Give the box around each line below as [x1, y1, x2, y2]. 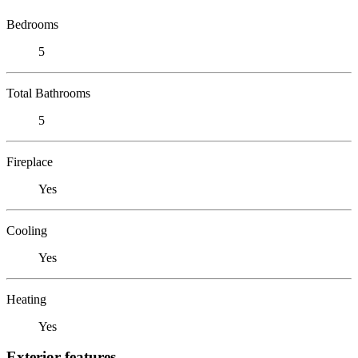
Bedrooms [6, 17, 58, 31]
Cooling [6, 223, 47, 237]
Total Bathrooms [6, 86, 90, 100]
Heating [6, 292, 46, 306]
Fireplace [6, 154, 53, 169]
